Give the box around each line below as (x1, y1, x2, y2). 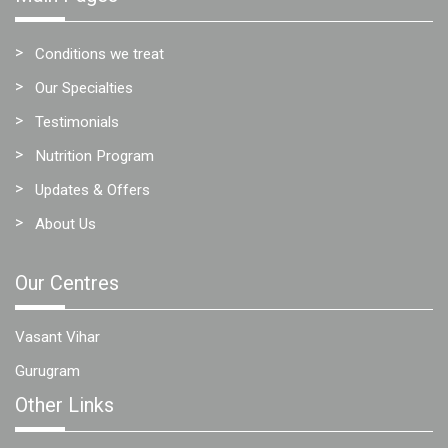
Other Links (15, 392, 114, 417)
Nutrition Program (35, 146, 154, 165)
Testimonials (35, 112, 119, 131)
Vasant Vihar (15, 327, 100, 346)
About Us (35, 214, 96, 233)
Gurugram (15, 361, 80, 380)
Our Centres (15, 270, 119, 295)
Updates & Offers (35, 180, 150, 199)
